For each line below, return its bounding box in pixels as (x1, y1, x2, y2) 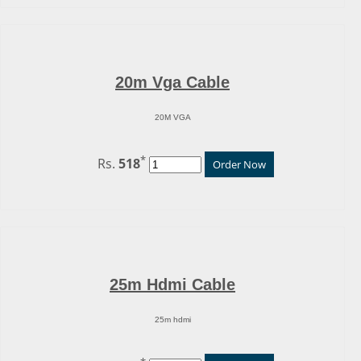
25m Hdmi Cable (110, 275, 235, 293)
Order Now (212, 156, 266, 172)
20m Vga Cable (115, 73, 230, 91)
